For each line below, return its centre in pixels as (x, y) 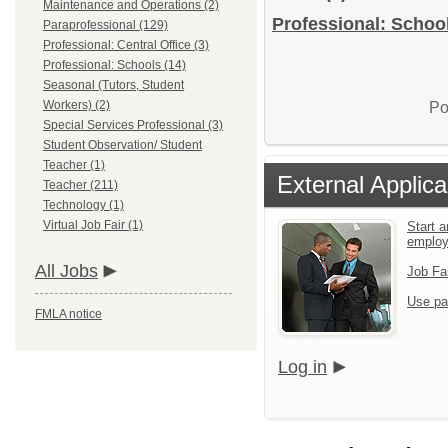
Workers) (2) (76, 105)
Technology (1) (83, 205)
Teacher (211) (80, 185)
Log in (302, 367)
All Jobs (66, 271)
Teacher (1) (74, 165)
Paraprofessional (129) (105, 25)
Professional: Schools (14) (114, 65)
